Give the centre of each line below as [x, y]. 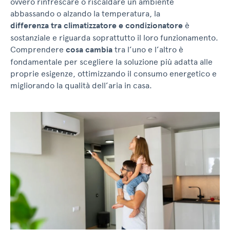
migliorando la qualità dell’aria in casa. [81, 85]
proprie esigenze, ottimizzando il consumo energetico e [113, 74]
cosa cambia [89, 50]
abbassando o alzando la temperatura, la [85, 14]
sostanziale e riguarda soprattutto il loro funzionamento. [114, 38]
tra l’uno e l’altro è [148, 50]
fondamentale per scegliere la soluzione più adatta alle [111, 62]
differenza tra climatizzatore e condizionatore [97, 26]
